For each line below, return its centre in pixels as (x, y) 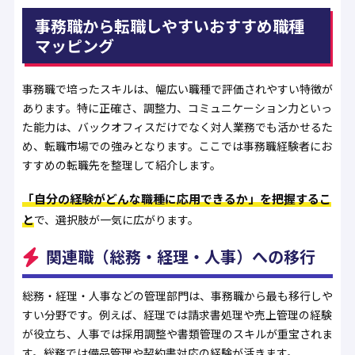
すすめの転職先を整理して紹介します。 (121, 164)
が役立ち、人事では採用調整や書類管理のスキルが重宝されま (177, 333)
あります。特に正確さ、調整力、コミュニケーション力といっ (177, 107)
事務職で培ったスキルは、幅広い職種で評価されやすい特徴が (177, 88)
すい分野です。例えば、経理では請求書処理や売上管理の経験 (177, 314)
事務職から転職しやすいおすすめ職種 (169, 25)
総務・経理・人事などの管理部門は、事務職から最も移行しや (177, 295)
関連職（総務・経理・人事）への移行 (180, 256)
